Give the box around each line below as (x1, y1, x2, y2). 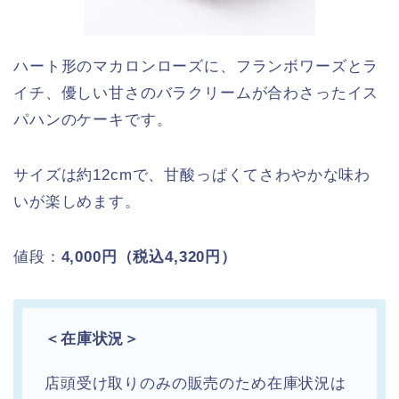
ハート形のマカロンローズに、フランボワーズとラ (13, 57, 379, 75)
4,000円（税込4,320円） (61, 248, 237, 265)
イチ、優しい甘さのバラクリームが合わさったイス (13, 84, 379, 102)
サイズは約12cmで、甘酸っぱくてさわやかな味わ (13, 166, 371, 183)
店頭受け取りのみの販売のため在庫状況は (45, 374, 346, 392)
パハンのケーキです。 (13, 110, 173, 128)
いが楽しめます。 (13, 192, 141, 210)
